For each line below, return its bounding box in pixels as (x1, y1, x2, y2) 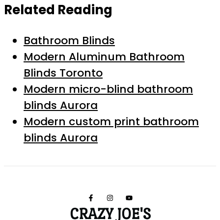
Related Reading (4, 1, 112, 19)
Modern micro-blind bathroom (24, 82, 193, 97)
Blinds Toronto (24, 65, 103, 81)
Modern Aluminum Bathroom (24, 49, 185, 65)
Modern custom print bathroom (24, 114, 199, 130)
